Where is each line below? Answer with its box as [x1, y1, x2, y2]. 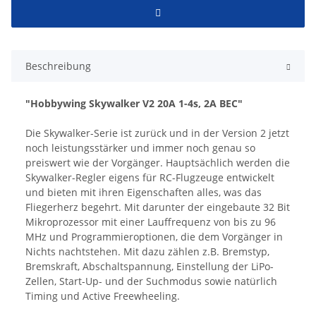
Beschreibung [25, 59, 91, 73]
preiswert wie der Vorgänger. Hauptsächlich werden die [25, 156, 290, 170]
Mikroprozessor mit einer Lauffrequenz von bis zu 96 [25, 215, 276, 229]
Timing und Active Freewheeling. [25, 289, 180, 303]
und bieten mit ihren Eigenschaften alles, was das [25, 186, 262, 200]
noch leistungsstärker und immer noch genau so [25, 141, 255, 155]
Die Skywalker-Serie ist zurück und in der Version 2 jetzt [25, 126, 289, 140]
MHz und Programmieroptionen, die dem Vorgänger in [25, 230, 283, 244]
